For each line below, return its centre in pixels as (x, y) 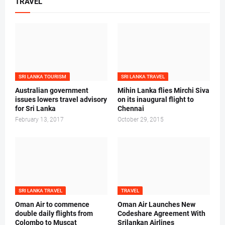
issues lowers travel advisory (61, 100)
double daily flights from (54, 214)
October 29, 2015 (141, 120)
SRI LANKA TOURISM (42, 77)
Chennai (131, 109)
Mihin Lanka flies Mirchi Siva (163, 91)
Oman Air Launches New (156, 205)
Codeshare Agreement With (161, 214)
